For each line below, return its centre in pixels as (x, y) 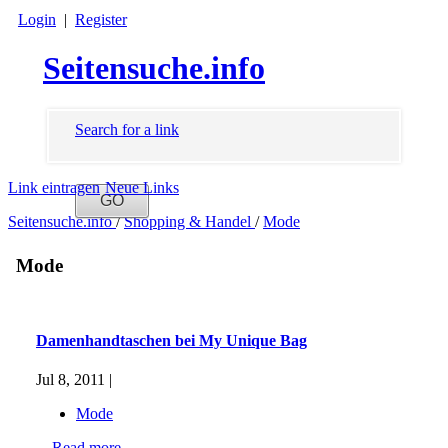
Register (101, 19)
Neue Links (142, 188)
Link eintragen (54, 188)
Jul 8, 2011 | (74, 379)
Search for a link (127, 129)
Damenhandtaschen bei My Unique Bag (171, 340)
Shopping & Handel (189, 222)
